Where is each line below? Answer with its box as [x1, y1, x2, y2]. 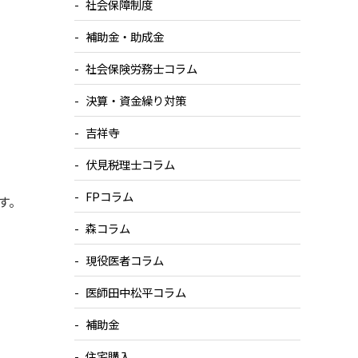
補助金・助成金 [86, 28, 165, 46]
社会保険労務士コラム [86, 60, 198, 78]
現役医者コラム [86, 252, 165, 269]
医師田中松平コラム [86, 284, 187, 301]
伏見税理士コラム [86, 156, 176, 173]
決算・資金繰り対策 [86, 92, 187, 109]
